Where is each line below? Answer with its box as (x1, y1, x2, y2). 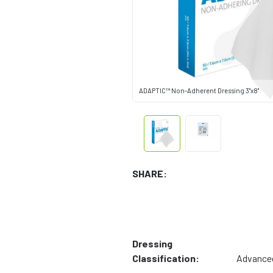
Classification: (132, 252, 199, 264)
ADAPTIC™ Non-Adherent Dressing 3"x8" (139, 87, 259, 95)
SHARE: (132, 168, 167, 180)
